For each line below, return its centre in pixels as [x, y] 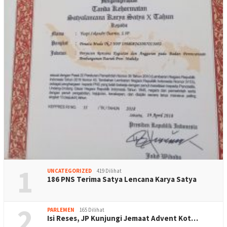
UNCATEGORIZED [69, 171]
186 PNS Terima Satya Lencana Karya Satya [122, 179]
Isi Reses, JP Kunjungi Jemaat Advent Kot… [123, 218]
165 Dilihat [92, 210]
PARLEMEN [61, 210]
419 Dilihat [109, 171]
